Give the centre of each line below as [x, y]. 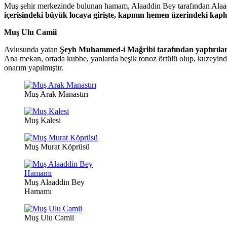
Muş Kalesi [43, 121]
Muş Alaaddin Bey [54, 182]
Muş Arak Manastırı [56, 94]
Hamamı [38, 192]
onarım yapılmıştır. [34, 68]
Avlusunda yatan [32, 50]
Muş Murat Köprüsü [57, 147]
